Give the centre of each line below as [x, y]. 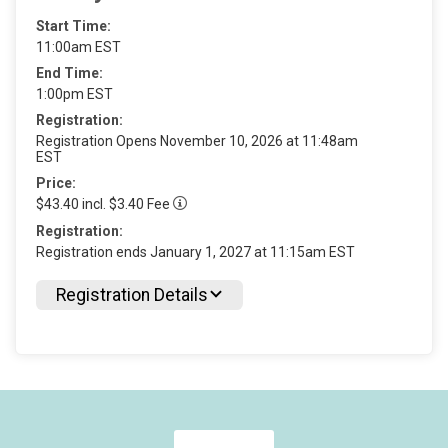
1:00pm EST [74, 93]
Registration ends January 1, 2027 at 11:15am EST [195, 252]
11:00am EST [78, 46]
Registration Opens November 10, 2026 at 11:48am [197, 140]
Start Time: [73, 25]
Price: [56, 182]
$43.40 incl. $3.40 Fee [104, 203]
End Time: [69, 72]
